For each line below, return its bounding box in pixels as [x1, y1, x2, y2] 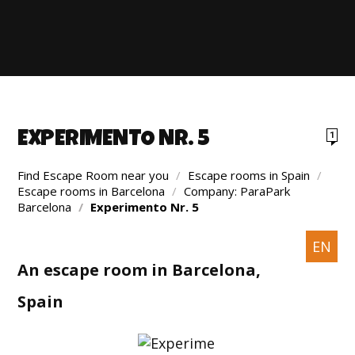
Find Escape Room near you [17, 167, 170, 183]
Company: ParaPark [184, 183, 291, 199]
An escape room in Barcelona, [17, 259, 261, 281]
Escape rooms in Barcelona [17, 183, 166, 199]
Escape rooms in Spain [188, 167, 311, 183]
